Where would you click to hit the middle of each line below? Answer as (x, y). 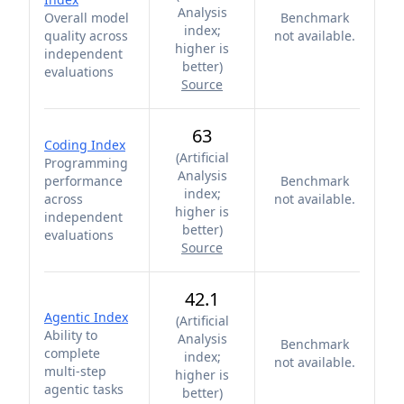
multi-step (75, 371)
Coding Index (85, 145)
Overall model (87, 18)
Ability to (71, 335)
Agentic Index (86, 317)
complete (72, 353)
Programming (86, 163)
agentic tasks (84, 389)
